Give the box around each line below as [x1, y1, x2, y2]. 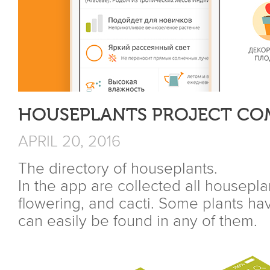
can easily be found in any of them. [18, 212, 257, 231]
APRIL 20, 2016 [18, 132, 121, 151]
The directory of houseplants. [18, 159, 218, 178]
